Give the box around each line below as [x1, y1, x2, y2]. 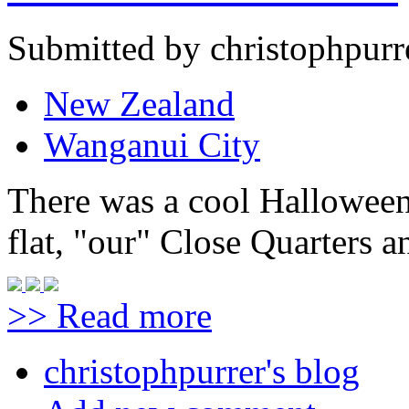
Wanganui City [44, 124, 260, 164]
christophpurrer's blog [44, 351, 360, 391]
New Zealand [44, 83, 235, 123]
